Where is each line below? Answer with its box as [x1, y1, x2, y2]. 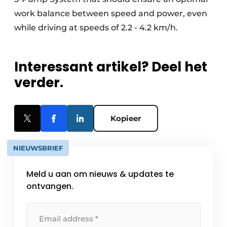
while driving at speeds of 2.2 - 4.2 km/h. [14, 23, 178, 32]
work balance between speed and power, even [14, 9, 207, 18]
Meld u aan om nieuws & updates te [26, 168, 174, 180]
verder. [14, 73, 63, 92]
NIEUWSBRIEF [13, 144, 63, 152]
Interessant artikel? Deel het [14, 58, 207, 76]
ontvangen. [26, 180, 73, 192]
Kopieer [110, 113, 141, 123]
